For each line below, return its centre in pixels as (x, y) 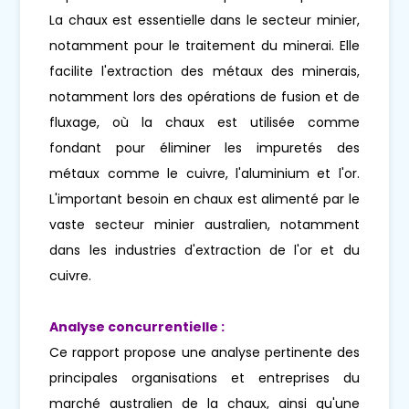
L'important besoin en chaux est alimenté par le (204, 199)
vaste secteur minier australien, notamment (204, 225)
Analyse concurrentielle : (137, 327)
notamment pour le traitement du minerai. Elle (204, 46)
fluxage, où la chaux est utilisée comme (204, 123)
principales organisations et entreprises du (204, 378)
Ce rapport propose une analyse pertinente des (204, 353)
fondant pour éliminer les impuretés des (204, 148)
